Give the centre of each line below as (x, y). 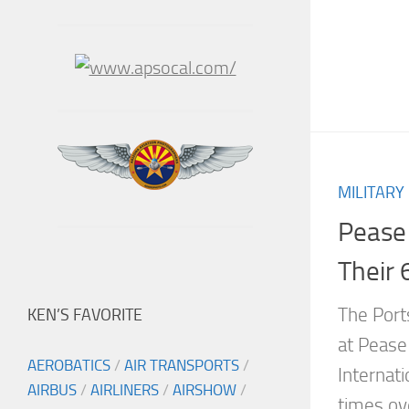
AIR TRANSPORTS (182, 366)
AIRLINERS (125, 390)
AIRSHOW (204, 390)
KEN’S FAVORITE (85, 315)
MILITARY (371, 193)
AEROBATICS (69, 366)
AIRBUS (52, 390)
